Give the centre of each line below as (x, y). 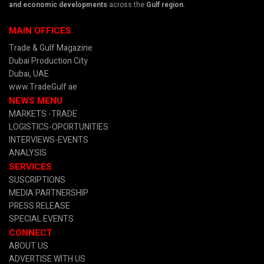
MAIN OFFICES (40, 30)
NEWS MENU (36, 101)
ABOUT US (29, 246)
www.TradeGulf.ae (43, 87)
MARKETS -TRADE (43, 114)
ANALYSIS (28, 153)
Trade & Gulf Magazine (51, 48)
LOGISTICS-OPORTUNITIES (59, 127)
